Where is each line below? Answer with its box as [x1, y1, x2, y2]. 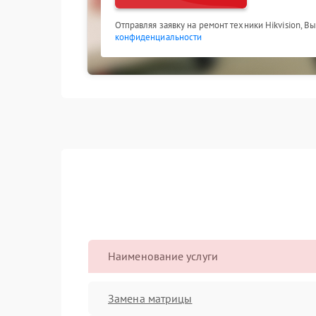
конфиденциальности [114, 31, 202, 43]
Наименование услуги [108, 249, 218, 263]
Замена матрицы [108, 291, 193, 305]
